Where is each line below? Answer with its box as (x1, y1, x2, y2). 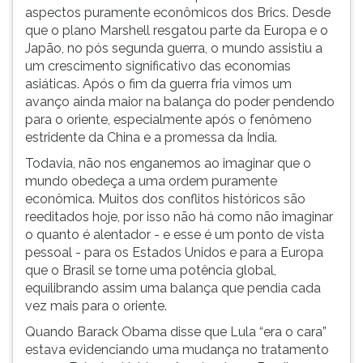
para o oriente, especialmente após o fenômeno (25, 112, 312, 127)
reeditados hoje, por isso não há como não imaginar (25, 209, 333, 224)
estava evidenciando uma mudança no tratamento (25, 342, 329, 357)
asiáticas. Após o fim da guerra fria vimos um (25, 76, 292, 92)
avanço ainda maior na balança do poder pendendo (25, 94, 335, 109)
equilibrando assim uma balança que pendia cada (25, 280, 321, 296)
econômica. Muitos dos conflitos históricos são (25, 191, 305, 207)
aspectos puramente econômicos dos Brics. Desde (25, 5, 331, 20)
